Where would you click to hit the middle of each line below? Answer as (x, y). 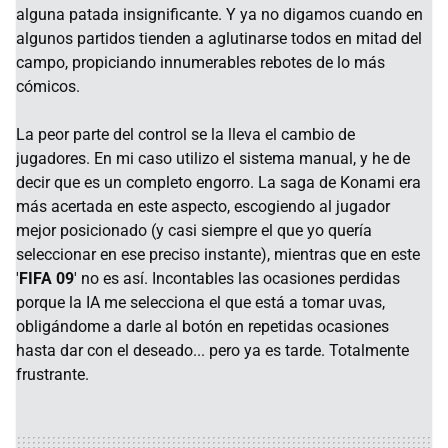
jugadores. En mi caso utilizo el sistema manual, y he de (213, 158)
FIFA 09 (46, 278)
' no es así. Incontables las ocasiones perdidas (237, 278)
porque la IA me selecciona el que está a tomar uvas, (200, 302)
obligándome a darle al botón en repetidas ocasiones (202, 326)
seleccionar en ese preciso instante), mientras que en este (218, 254)
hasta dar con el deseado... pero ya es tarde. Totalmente (212, 350)
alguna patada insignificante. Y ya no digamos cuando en (219, 14)
